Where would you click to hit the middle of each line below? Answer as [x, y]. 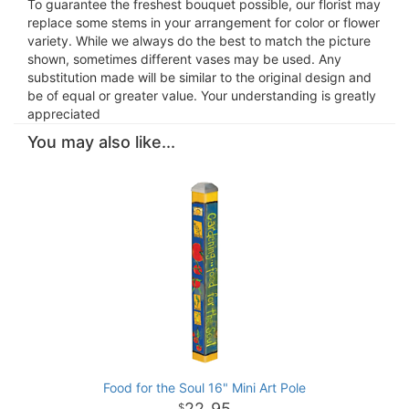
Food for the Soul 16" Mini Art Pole [204, 388]
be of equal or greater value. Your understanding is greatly [202, 96]
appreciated [64, 114]
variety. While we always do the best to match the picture [199, 41]
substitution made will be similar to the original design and [199, 78]
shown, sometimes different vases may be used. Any [184, 59]
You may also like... [101, 142]
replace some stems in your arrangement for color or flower [204, 23]
